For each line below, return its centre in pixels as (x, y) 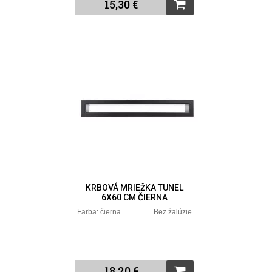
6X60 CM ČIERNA (135, 198)
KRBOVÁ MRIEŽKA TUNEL (135, 188)
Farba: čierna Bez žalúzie (135, 212)
